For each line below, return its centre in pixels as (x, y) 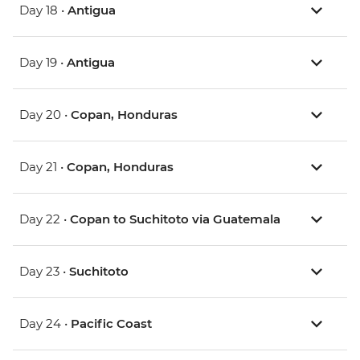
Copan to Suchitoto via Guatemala (175, 219)
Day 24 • (45, 324)
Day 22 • (45, 219)
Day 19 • (43, 63)
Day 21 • (43, 167)
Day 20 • (45, 115)
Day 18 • (43, 10)
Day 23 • (44, 272)
